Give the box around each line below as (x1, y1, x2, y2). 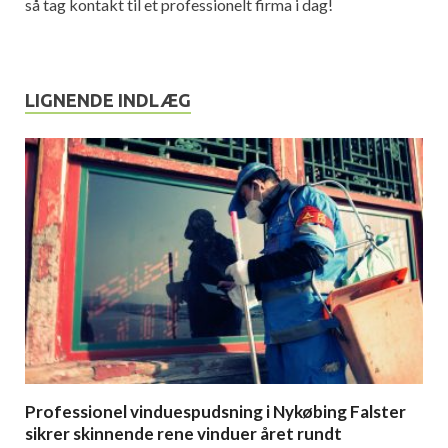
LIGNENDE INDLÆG (25, 90, 191, 111)
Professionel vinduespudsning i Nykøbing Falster (25, 401, 406, 423)
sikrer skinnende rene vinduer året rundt (25, 423, 342, 445)
